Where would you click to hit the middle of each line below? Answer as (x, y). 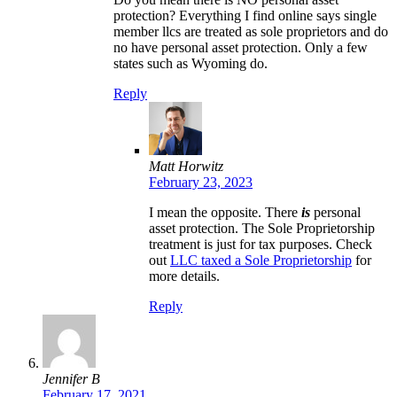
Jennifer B (71, 378)
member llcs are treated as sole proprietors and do (251, 31)
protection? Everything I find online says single (245, 15)
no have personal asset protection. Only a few (241, 47)
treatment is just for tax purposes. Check (261, 244)
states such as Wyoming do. (191, 63)
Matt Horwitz (186, 166)
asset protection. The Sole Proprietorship (262, 228)
